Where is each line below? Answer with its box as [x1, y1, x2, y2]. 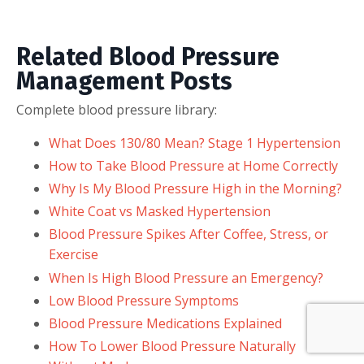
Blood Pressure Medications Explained [49, 314, 282, 332]
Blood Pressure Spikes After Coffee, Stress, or [49, 225, 328, 244]
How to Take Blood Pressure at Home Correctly [49, 156, 338, 175]
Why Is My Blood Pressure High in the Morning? [49, 180, 342, 198]
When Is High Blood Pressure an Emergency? [49, 268, 323, 287]
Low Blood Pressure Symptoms [49, 291, 239, 310]
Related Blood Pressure [16, 41, 279, 71]
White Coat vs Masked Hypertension [49, 202, 271, 221]
